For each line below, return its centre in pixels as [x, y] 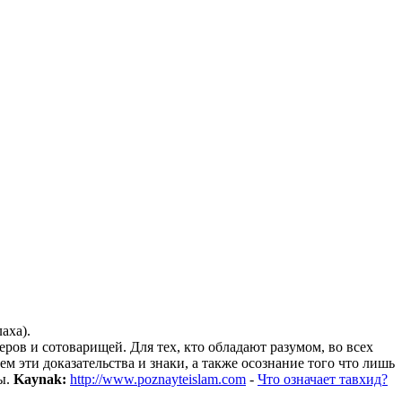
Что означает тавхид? [323, 379]
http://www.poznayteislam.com [158, 379]
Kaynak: [40, 379]
